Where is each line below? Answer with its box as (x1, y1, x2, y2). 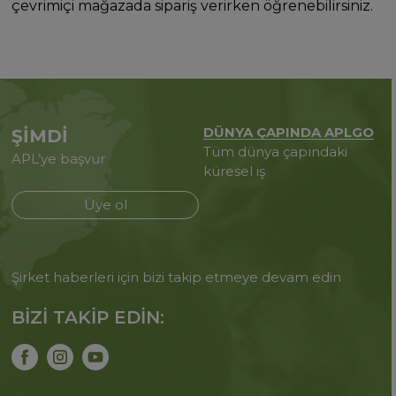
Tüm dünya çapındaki (202, 143, 347, 160)
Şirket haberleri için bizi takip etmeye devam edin (11, 269, 342, 286)
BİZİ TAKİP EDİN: (11, 307, 165, 328)
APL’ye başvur (11, 150, 106, 167)
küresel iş (202, 163, 265, 179)
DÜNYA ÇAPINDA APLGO (202, 124, 374, 141)
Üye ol (83, 196, 127, 213)
